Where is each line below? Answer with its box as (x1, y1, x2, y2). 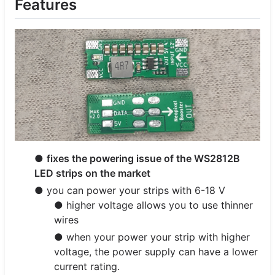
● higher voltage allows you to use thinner (54, 199, 253, 212)
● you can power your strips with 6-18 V (34, 184, 225, 197)
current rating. (54, 260, 120, 273)
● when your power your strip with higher (54, 231, 250, 244)
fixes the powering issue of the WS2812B (47, 152, 240, 165)
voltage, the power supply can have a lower (54, 246, 258, 258)
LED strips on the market (34, 167, 150, 180)
